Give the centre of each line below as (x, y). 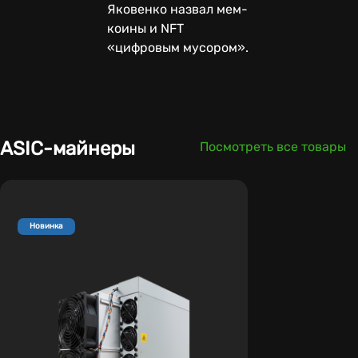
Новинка (46, 227)
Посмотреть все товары (273, 146)
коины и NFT (145, 28)
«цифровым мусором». (178, 47)
